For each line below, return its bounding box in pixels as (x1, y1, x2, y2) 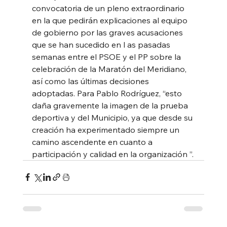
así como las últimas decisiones (31, 75, 151, 86)
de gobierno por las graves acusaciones (31, 27, 185, 37)
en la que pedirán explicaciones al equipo (31, 15, 190, 25)
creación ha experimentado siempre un (31, 124, 181, 135)
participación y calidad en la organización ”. (31, 148, 194, 159)
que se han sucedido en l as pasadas (31, 39, 172, 50)
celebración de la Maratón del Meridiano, (31, 63, 188, 74)
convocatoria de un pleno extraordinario (31, 3, 186, 13)
